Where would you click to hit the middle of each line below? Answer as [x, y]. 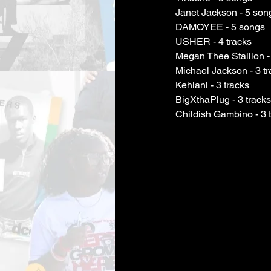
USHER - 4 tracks [214, 41]
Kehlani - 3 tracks [212, 85]
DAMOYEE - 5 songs [220, 27]
